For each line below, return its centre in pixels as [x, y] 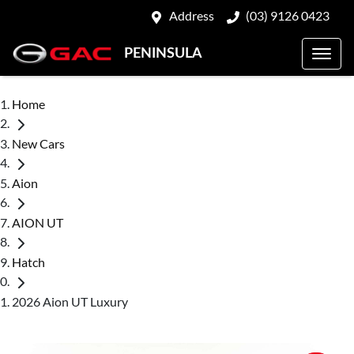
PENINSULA [163, 53]
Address [192, 15]
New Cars [38, 143]
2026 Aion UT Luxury [70, 301]
